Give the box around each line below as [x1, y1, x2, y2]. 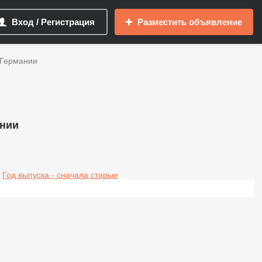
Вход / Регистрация [12, 17, 95, 27]
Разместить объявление [137, 17, 242, 27]
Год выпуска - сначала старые [2, 170, 118, 180]
